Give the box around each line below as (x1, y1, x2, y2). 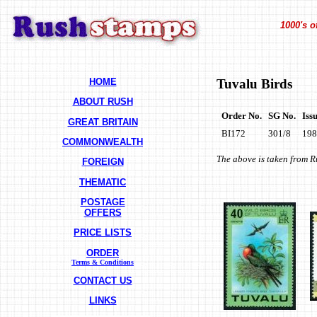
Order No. (221, 110, 262, 121)
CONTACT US (73, 275, 132, 286)
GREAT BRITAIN (67, 116, 138, 127)
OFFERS (83, 207, 122, 218)
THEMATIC (79, 176, 126, 188)
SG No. (268, 110, 296, 121)
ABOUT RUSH (72, 96, 133, 108)
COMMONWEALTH (62, 136, 143, 147)
